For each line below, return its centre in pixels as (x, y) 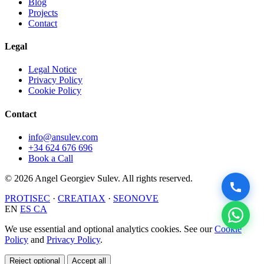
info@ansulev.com (63, 137)
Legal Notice (52, 70)
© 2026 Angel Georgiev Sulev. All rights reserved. (99, 178)
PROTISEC (27, 198)
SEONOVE (136, 198)
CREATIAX (82, 198)
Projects (43, 12)
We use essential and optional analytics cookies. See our (110, 229)
